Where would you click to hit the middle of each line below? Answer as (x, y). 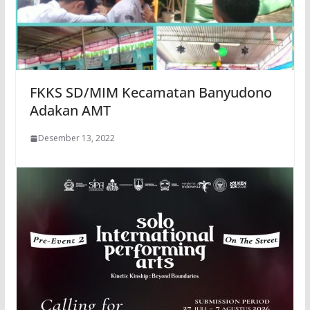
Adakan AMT (70, 111)
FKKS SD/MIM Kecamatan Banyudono (151, 93)
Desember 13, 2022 (76, 138)
